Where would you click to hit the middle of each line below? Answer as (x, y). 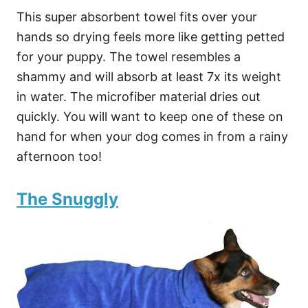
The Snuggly (67, 199)
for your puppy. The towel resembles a (129, 57)
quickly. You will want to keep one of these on (150, 117)
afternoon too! (59, 157)
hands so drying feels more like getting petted (151, 37)
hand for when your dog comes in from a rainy (152, 137)
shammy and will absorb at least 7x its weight (149, 77)
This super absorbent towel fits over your (137, 17)
